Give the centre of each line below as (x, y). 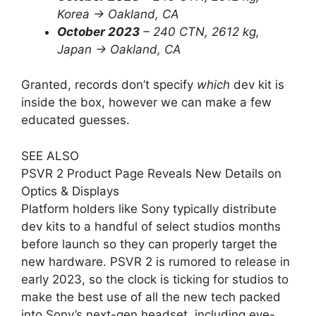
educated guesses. (75, 120)
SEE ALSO (50, 156)
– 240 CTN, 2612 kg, (200, 31)
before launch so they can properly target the (149, 244)
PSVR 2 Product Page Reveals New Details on (151, 173)
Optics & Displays (70, 191)
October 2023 (98, 31)
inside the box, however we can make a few (146, 103)
